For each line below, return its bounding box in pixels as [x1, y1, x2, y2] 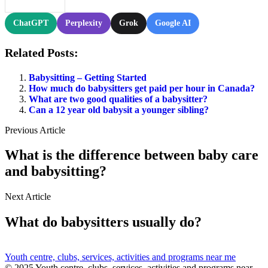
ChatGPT [13, 18, 48, 28]
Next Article [5, 191, 51, 202]
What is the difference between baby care [5, 147, 258, 163]
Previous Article [5, 124, 65, 135]
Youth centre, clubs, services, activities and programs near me [5, 252, 236, 263]
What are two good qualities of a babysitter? [29, 93, 208, 104]
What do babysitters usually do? [5, 214, 202, 230]
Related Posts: [5, 45, 78, 59]
